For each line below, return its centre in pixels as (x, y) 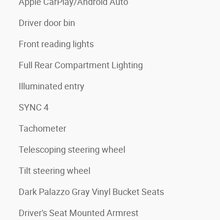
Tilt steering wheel (55, 170)
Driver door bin (47, 23)
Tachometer (42, 128)
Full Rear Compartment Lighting (81, 65)
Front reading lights (56, 44)
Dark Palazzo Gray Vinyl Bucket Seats (91, 192)
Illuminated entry (52, 86)
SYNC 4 (34, 107)
